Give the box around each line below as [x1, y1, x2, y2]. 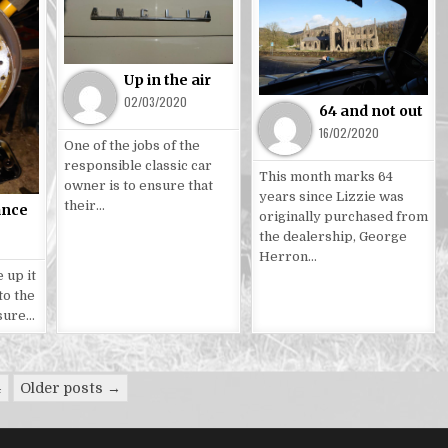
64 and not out [318, 102, 423, 121]
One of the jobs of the [64, 137, 201, 153]
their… [64, 197, 106, 213]
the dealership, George [258, 229, 407, 245]
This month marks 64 [258, 169, 393, 185]
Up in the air [124, 70, 212, 89]
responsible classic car [64, 157, 213, 173]
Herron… [258, 249, 317, 265]
